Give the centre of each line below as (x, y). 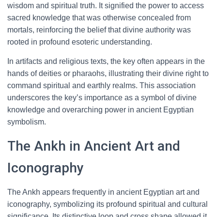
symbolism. (27, 122)
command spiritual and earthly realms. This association (101, 85)
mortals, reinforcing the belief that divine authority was (99, 30)
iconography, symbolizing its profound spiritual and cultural (108, 204)
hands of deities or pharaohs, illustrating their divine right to (108, 73)
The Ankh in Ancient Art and (94, 146)
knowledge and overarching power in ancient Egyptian (101, 110)
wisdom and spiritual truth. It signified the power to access (106, 6)
